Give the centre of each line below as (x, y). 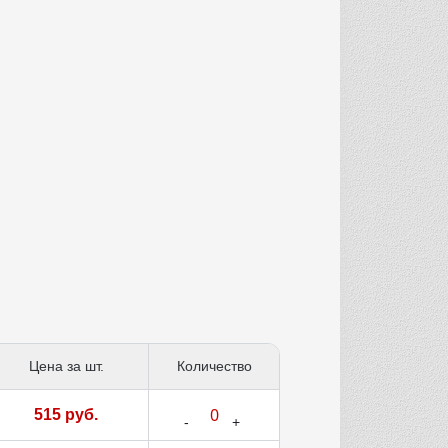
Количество (214, 366)
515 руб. (66, 415)
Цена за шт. (66, 366)
